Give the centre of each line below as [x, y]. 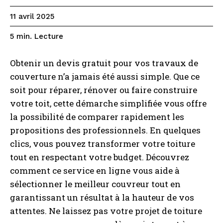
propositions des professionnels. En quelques [105, 130]
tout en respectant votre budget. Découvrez [100, 157]
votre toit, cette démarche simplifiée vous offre [108, 103]
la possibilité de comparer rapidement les [97, 117]
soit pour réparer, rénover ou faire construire [104, 90]
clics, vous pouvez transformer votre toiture [103, 144]
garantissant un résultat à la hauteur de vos [102, 197]
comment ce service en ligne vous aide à [95, 170]
